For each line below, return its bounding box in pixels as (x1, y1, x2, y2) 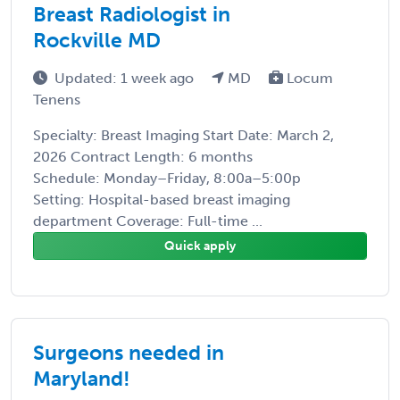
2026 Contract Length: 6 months (33, 147, 253, 165)
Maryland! (33, 365, 130, 391)
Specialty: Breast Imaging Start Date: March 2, (33, 126, 334, 144)
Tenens (33, 90, 80, 108)
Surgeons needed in (33, 339, 224, 365)
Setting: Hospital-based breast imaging (33, 190, 290, 208)
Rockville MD (33, 27, 161, 53)
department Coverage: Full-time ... (33, 212, 262, 229)
